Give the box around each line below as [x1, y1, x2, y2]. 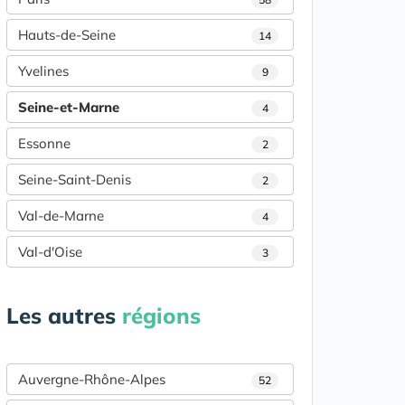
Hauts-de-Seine [18, 25, 116, 43]
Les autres [6, 301, 122, 329]
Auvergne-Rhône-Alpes [18, 370, 165, 388]
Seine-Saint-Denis [18, 170, 131, 188]
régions [122, 301, 201, 329]
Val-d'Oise [18, 242, 82, 260]
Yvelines [18, 61, 69, 80]
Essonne [18, 134, 71, 152]
